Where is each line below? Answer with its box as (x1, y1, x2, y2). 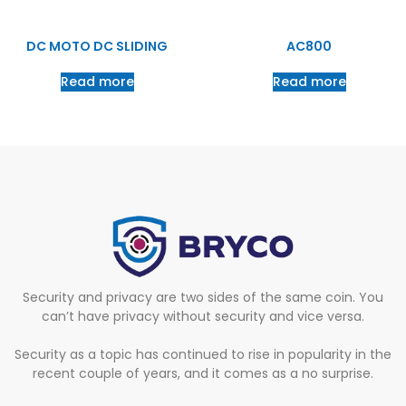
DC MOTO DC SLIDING (26, 37, 168, 56)
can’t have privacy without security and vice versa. (42, 307, 364, 326)
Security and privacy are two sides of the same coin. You (23, 288, 383, 307)
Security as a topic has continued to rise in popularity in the (14, 345, 391, 364)
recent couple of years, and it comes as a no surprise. (33, 364, 373, 383)
